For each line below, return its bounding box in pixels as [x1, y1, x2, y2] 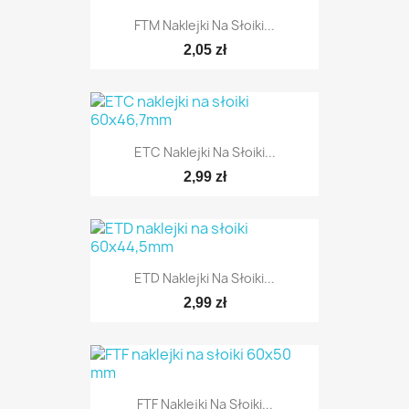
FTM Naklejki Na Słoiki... [134, 16, 275, 35]
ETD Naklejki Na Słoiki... [134, 268, 275, 287]
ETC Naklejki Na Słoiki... [133, 142, 276, 161]
